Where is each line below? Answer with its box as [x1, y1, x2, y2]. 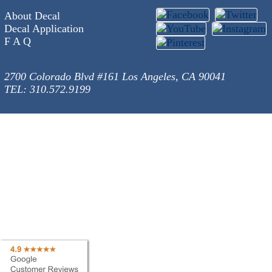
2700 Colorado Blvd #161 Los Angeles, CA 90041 [4, 70, 226, 83]
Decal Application [4, 22, 84, 35]
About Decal [4, 10, 60, 22]
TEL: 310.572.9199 [4, 83, 90, 95]
